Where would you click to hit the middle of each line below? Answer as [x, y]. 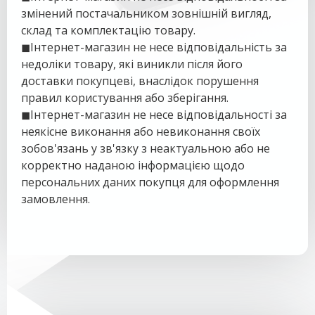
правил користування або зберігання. [125, 98]
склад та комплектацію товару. [108, 30]
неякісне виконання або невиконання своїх [141, 131]
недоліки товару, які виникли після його [132, 64]
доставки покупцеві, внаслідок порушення [140, 81]
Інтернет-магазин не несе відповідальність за [159, 47]
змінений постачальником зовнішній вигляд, [146, 13]
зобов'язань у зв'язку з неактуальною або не [146, 148]
